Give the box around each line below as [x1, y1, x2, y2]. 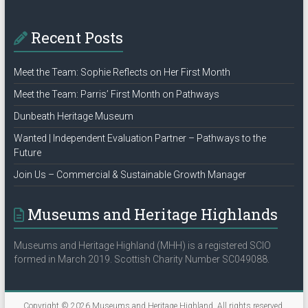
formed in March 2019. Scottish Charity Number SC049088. [13, 254, 269, 265]
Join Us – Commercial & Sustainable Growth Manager [13, 169, 246, 180]
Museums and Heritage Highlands [27, 204, 278, 224]
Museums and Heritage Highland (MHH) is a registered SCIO [13, 240, 271, 251]
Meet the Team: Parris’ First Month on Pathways [13, 89, 219, 100]
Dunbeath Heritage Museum [13, 111, 133, 122]
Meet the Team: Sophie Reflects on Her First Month [13, 67, 230, 78]
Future [13, 147, 41, 158]
